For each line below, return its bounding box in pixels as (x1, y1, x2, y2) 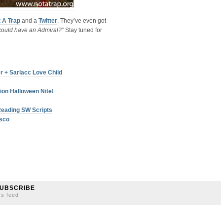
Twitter (38, 17, 57, 24)
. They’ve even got (57, 17, 106, 24)
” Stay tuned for (62, 27, 102, 34)
